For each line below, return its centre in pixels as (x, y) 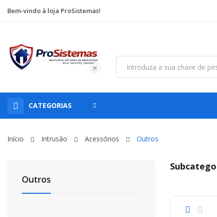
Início (15, 139)
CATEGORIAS (50, 105)
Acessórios (102, 139)
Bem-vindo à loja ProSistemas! (54, 11)
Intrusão (54, 139)
